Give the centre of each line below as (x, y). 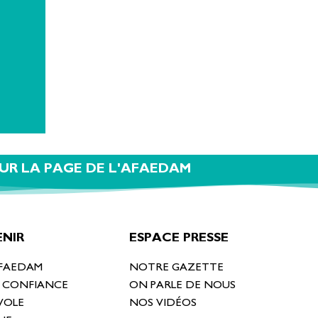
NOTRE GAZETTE (176, 267)
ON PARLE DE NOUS (182, 285)
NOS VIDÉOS (163, 303)
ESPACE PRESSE (179, 238)
